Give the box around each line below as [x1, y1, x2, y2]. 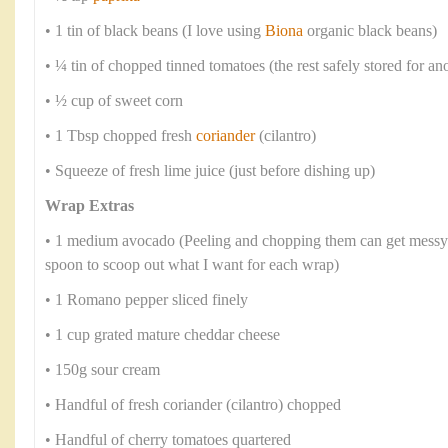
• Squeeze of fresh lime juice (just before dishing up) [45, 162, 375, 180]
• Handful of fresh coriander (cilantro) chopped [45, 396, 341, 414]
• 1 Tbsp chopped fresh [45, 127, 196, 145]
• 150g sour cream [45, 361, 160, 379]
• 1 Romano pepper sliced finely [45, 291, 248, 309]
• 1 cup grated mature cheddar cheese [45, 326, 280, 344]
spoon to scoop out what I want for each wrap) [45, 256, 339, 274]
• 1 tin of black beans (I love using [45, 22, 265, 40]
